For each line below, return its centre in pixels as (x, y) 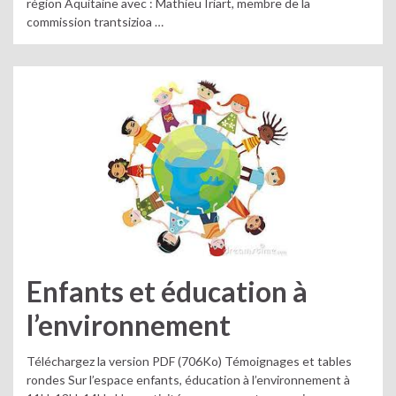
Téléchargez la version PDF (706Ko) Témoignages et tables (189, 361)
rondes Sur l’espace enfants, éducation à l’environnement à (188, 379)
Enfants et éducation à (167, 292)
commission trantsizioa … (95, 22)
